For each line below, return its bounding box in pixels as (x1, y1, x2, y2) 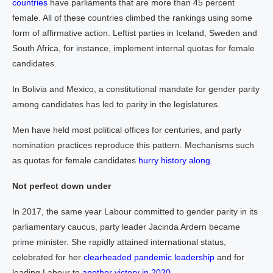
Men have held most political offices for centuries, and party (12, 125, 241, 135)
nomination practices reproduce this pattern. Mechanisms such (12, 140, 254, 150)
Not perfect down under (12, 181, 111, 191)
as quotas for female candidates (12, 155, 138, 165)
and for (214, 252, 244, 262)
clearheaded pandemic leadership (83, 252, 214, 262)
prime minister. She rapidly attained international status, (12, 237, 226, 247)
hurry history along (138, 155, 210, 165)
